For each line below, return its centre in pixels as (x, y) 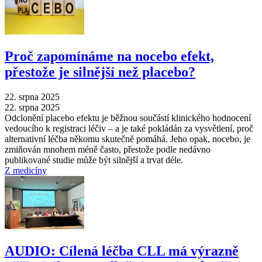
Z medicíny (26, 170)
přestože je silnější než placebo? (100, 72)
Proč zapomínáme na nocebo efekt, (109, 56)
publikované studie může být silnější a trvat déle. (94, 160)
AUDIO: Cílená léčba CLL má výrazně (122, 251)
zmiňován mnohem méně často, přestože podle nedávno (108, 149)
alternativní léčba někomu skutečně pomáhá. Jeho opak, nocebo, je (127, 139)
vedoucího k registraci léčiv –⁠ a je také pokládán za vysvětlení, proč (129, 128)
